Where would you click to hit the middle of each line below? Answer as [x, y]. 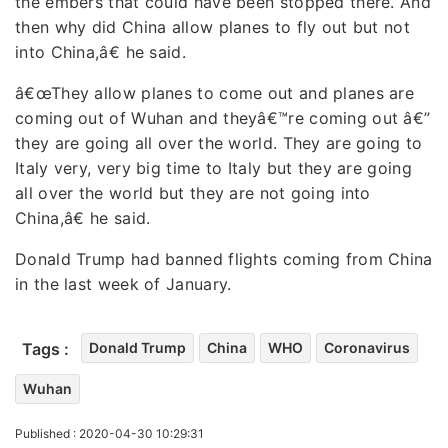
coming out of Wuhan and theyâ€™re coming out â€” [223, 117]
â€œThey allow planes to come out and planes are [215, 92]
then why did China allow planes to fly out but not [212, 26]
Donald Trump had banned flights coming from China [224, 258]
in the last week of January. [123, 283]
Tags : [45, 348]
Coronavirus [367, 347]
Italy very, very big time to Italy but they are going [213, 167]
